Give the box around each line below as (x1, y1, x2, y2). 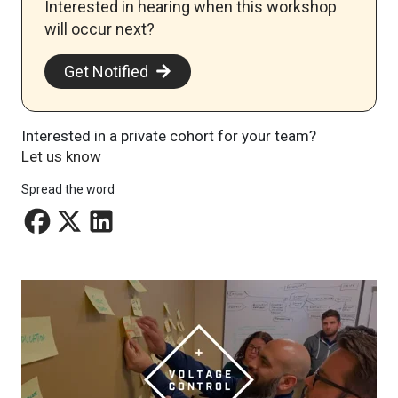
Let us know (21, 147, 101, 165)
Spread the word (21, 181, 115, 196)
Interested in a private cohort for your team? (21, 126, 316, 145)
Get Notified (64, 61, 148, 81)
